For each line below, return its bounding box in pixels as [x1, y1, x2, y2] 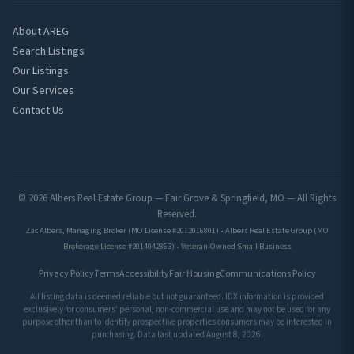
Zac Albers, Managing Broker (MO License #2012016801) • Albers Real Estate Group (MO [25, 224, 329, 236]
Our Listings [13, 62, 69, 79]
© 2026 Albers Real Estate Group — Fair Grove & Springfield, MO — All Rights [18, 190, 336, 205]
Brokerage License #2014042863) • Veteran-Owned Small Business [62, 239, 292, 252]
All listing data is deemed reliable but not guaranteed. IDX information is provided [30, 290, 324, 303]
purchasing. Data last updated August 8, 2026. [91, 328, 263, 341]
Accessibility [119, 266, 169, 281]
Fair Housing [168, 266, 220, 281]
